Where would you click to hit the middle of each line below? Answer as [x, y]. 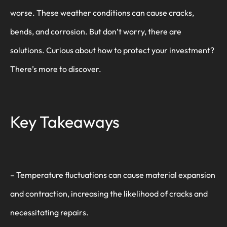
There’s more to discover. [56, 69]
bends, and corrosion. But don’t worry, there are [96, 32]
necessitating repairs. [49, 212]
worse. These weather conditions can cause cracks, [102, 13]
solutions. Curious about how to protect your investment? [112, 50]
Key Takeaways [65, 122]
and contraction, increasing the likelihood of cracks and [109, 193]
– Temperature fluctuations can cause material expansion [113, 175]
